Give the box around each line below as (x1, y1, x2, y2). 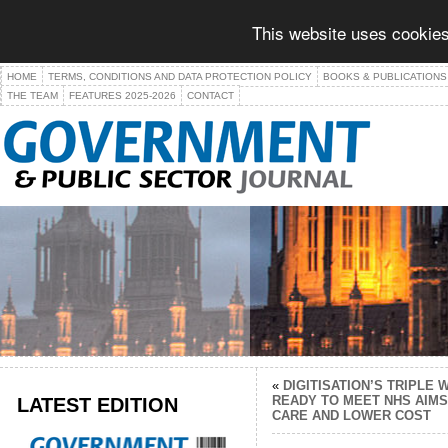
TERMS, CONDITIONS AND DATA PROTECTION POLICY (48, 71, 312, 82)
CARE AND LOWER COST (271, 408, 431, 423)
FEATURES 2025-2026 (69, 90, 176, 101)
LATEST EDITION (16, 393, 178, 416)
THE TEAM (7, 90, 58, 101)
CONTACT (187, 90, 234, 101)
